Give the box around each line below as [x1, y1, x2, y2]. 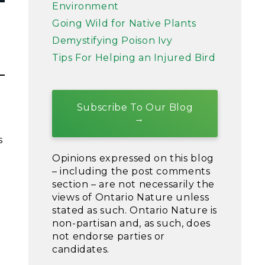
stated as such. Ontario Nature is [52, 205, 218, 216]
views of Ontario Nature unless [52, 192, 209, 203]
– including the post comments [52, 166, 211, 177]
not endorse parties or [52, 231, 166, 242]
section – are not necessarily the [52, 179, 215, 190]
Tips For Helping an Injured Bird [52, 52, 216, 63]
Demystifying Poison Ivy [52, 35, 173, 46]
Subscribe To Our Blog [76, 102, 193, 113]
